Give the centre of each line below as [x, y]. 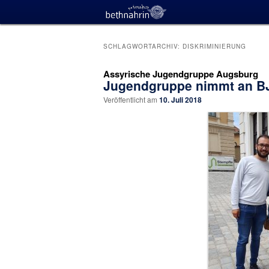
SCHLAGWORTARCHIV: [143, 47]
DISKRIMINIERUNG [214, 47]
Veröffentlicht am [131, 100]
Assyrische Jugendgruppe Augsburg [181, 74]
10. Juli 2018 [180, 100]
